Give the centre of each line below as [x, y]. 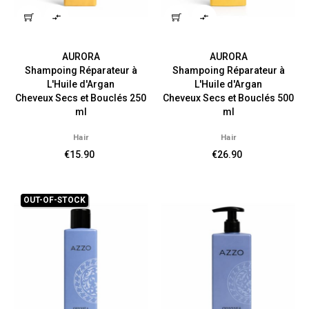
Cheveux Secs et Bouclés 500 [228, 98]
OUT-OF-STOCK [54, 200]
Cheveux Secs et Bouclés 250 [81, 98]
